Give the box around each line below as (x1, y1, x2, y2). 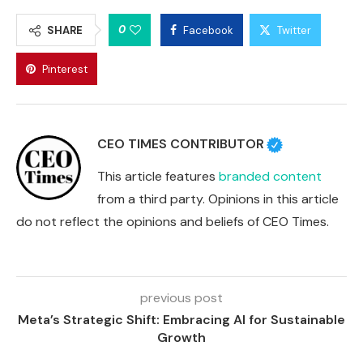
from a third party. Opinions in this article (97, 190, 339, 208)
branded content (219, 168, 322, 186)
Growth (157, 329, 206, 347)
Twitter (277, 23, 311, 38)
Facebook (183, 23, 233, 38)
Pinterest (42, 62, 88, 77)
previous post (140, 289, 223, 307)
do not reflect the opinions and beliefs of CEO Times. (16, 213, 329, 231)
